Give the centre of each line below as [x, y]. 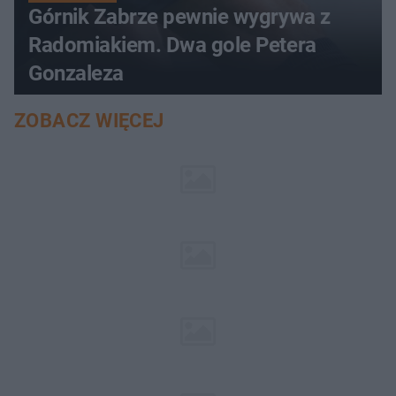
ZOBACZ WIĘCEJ [89, 120]
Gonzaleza [76, 73]
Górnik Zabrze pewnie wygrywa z [179, 16]
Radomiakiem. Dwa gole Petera [172, 45]
